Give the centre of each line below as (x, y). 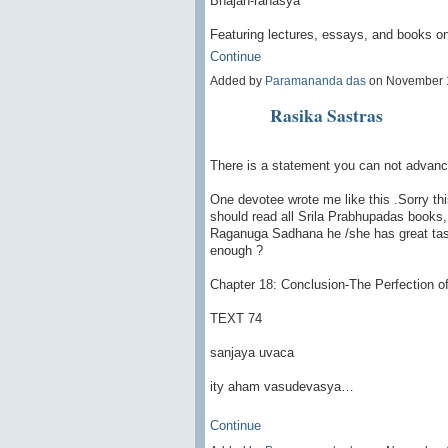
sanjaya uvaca (251, 353)
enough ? (236, 251)
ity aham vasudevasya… (281, 387)
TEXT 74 (235, 319)
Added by (237, 81)
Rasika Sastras (326, 115)
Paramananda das (315, 81)
